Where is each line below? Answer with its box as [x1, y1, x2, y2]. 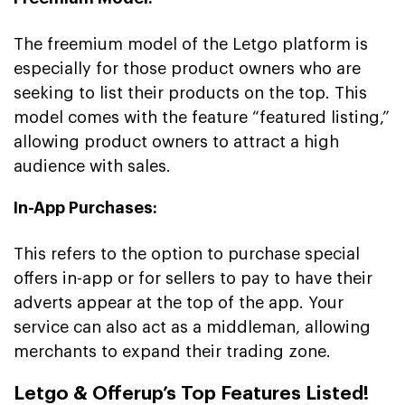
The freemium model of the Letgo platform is [14, 35, 368, 52]
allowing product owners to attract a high [14, 133, 339, 150]
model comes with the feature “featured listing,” [14, 108, 390, 126]
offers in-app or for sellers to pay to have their [14, 269, 372, 287]
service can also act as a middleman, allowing [14, 318, 371, 335]
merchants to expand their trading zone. [14, 343, 331, 360]
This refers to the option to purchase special [14, 245, 360, 262]
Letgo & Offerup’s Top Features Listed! [14, 383, 369, 403]
